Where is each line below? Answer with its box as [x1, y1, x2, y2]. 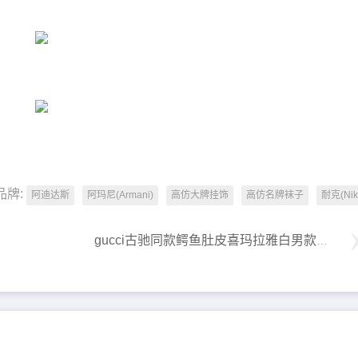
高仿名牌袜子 [245, 189, 304, 201]
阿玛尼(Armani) [86, 189, 153, 201]
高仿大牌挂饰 [170, 189, 229, 201]
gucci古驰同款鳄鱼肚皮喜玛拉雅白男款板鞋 [316, 233, 328, 247]
